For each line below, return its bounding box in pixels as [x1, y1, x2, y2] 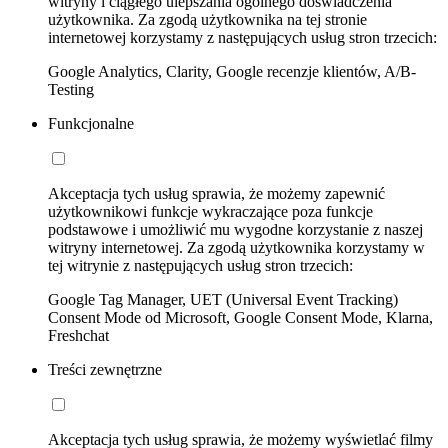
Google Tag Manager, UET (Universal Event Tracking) [48, 291, 398, 309]
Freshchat [48, 327, 109, 345]
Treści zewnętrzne [48, 361, 162, 379]
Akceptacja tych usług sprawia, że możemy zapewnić [48, 185, 385, 203]
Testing [48, 81, 94, 99]
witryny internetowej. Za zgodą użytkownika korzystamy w [48, 239, 425, 257]
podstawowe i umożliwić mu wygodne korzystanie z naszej [48, 221, 423, 239]
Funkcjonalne [48, 115, 134, 133]
